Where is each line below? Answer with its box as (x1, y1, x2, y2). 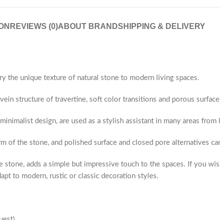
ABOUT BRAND (57, 22, 118, 31)
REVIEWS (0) (9, 22, 58, 31)
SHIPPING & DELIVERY (117, 22, 205, 31)
